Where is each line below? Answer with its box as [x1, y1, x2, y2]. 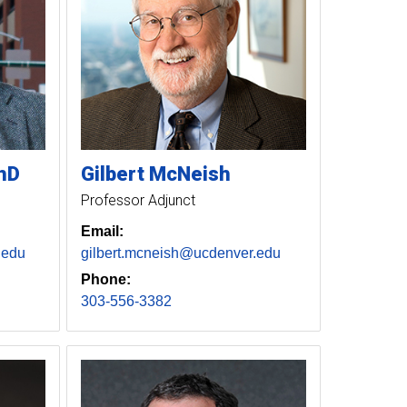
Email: [80, 223, 124, 239]
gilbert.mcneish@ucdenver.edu [80, 244, 281, 261]
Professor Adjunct [80, 191, 195, 209]
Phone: [80, 271, 131, 287]
